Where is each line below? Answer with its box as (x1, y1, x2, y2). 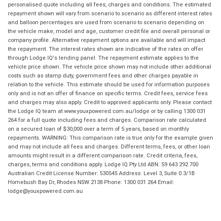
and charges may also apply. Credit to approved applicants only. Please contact (8, 98, 212, 106)
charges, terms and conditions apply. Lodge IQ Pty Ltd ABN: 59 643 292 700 (8, 160, 198, 168)
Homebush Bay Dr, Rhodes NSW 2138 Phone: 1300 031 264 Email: (8, 178, 174, 185)
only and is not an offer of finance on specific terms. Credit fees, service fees (8, 89, 208, 97)
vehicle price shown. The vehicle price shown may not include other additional (8, 63, 211, 70)
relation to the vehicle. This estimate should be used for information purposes (8, 80, 210, 88)
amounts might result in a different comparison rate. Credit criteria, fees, (8, 151, 197, 159)
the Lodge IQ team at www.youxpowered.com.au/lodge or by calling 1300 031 (8, 107, 206, 114)
